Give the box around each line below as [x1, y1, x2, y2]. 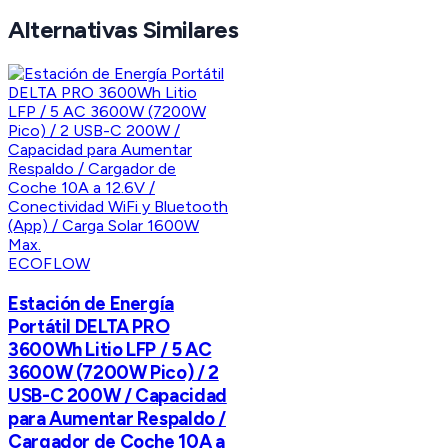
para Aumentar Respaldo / [8, 406, 227, 430]
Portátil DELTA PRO [8, 314, 170, 338]
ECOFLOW [8, 254, 91, 274]
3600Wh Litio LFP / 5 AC [8, 337, 212, 361]
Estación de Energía [8, 291, 174, 315]
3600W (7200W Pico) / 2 [8, 360, 219, 384]
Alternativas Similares [8, 15, 239, 45]
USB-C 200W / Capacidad [8, 383, 227, 407]
